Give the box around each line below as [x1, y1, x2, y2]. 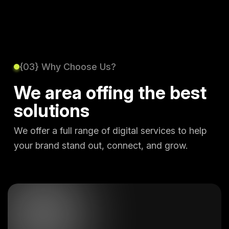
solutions [14, 100, 89, 121]
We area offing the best [14, 82, 207, 103]
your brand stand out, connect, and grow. [14, 140, 188, 151]
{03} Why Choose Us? [19, 61, 116, 72]
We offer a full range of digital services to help [14, 125, 207, 136]
